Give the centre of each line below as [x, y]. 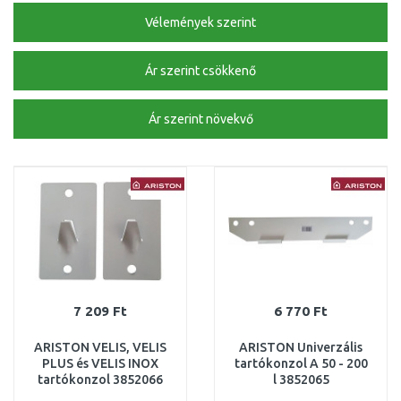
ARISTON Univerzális [301, 347]
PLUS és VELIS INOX [100, 363]
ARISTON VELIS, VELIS [100, 347]
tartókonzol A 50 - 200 [301, 363]
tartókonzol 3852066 [100, 380]
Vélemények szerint [200, 22]
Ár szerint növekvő [200, 119]
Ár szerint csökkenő [200, 71]
